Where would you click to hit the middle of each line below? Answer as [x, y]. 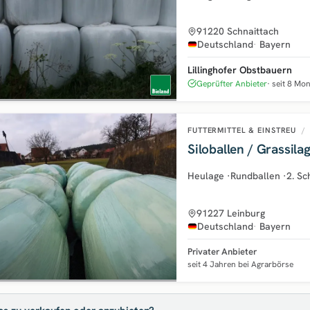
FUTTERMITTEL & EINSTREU [244, 130]
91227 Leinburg [231, 213]
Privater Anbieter [222, 251]
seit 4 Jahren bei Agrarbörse [240, 264]
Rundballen [255, 175]
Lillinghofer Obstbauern [240, 70]
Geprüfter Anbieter [232, 83]
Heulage [206, 175]
